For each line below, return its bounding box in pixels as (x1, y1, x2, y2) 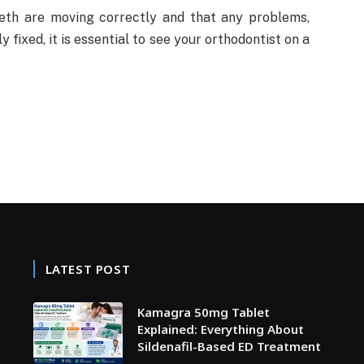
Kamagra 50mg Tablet (136, 303, 270, 320)
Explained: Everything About (136, 320, 304, 337)
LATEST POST (45, 260, 131, 277)
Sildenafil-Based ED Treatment (136, 337, 321, 354)
